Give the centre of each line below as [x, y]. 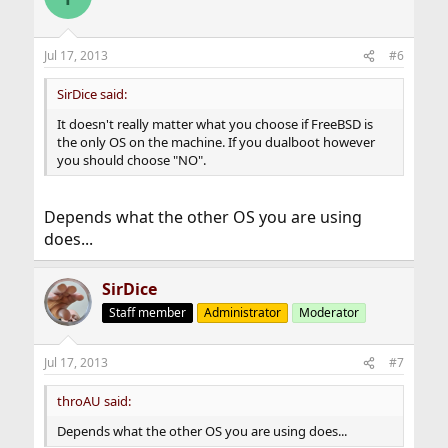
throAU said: [93, 401]
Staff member [147, 313]
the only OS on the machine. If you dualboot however [215, 142]
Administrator [242, 313]
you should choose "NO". [131, 160]
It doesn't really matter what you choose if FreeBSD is [214, 124]
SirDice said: [91, 94]
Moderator [328, 313]
